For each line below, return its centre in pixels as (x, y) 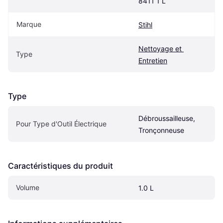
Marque (29, 24)
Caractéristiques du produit (60, 166)
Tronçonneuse (161, 130)
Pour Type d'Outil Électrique (61, 123)
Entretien (153, 60)
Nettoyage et (160, 48)
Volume (28, 187)
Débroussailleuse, (167, 118)
